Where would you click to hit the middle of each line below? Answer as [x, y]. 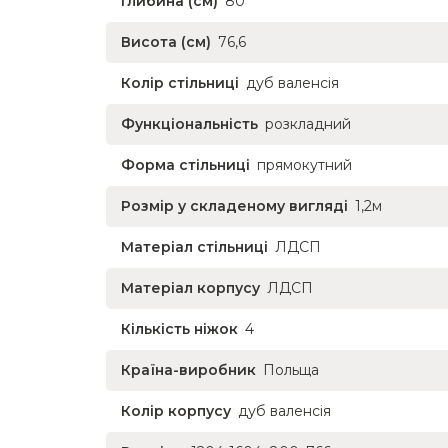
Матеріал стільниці [194, 247]
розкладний [308, 124]
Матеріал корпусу [190, 288]
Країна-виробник [188, 370]
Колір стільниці [180, 83]
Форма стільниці [185, 165]
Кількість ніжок [179, 329]
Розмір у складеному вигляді [234, 206]
